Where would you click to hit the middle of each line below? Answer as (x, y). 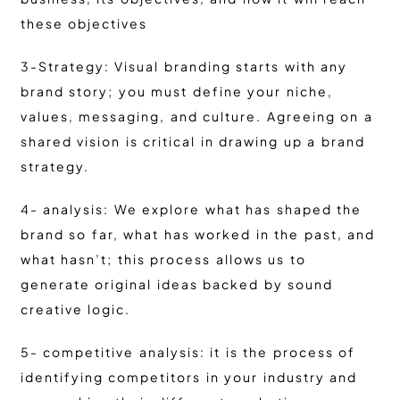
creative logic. (75, 309)
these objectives (83, 24)
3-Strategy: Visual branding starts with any (183, 67)
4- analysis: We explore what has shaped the (191, 209)
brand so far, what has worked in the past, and (197, 234)
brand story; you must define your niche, (176, 92)
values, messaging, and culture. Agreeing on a (196, 117)
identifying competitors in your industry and (188, 377)
